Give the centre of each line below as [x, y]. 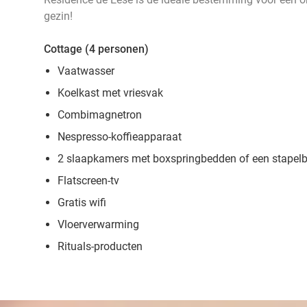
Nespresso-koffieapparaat [120, 137]
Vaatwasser [86, 71]
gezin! [58, 16]
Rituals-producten [100, 246]
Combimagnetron [100, 115]
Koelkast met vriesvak [110, 93]
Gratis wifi [82, 202]
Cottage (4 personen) [96, 49]
